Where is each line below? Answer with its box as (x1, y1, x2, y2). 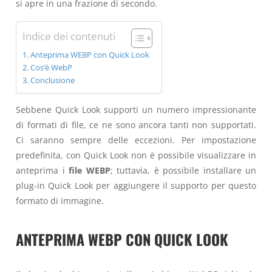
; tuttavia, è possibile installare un (110, 165, 256, 177)
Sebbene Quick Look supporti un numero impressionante (16, 104, 256, 116)
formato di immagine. (16, 195, 104, 207)
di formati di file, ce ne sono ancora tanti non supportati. (16, 119, 256, 131)
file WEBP (69, 165, 110, 177)
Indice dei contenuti (22, 29, 115, 44)
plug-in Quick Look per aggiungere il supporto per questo (16, 180, 256, 192)
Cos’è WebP (30, 63, 72, 73)
